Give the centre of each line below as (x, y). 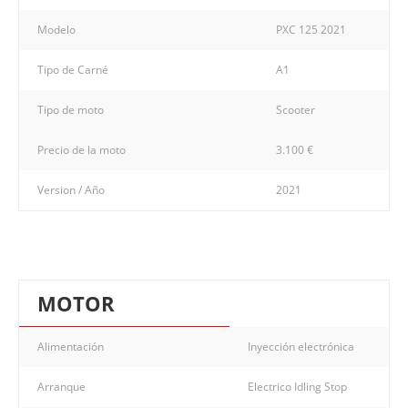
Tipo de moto (71, 109)
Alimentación (71, 346)
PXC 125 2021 (311, 29)
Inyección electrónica (301, 346)
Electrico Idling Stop (297, 386)
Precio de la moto (82, 149)
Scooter (296, 109)
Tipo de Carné (73, 69)
